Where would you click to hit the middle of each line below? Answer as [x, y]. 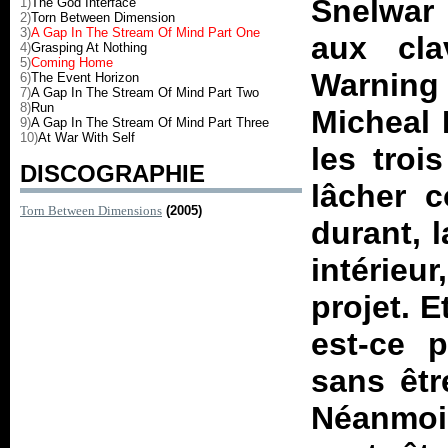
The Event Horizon [85, 77]
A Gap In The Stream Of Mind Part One [145, 32]
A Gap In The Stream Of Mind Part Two [145, 92]
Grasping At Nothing [89, 47]
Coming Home [72, 62]
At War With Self [86, 137]
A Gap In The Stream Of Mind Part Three [150, 122]
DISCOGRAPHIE [112, 173]
